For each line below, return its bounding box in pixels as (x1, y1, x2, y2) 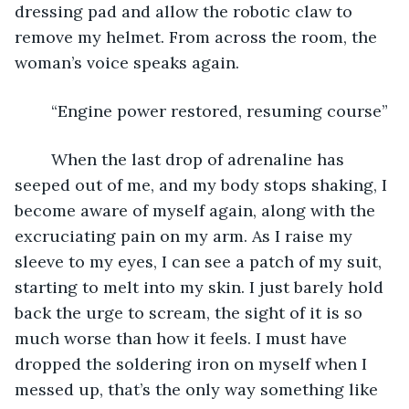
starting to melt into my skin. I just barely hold (15, 276, 388, 298)
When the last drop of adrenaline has (33, 148, 51, 170)
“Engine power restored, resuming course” (51, 100, 388, 121)
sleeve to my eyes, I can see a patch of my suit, (15, 250, 386, 272)
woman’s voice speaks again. (15, 51, 239, 73)
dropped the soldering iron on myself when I (15, 352, 372, 374)
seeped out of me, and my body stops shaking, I (15, 173, 392, 195)
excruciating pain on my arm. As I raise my (15, 225, 357, 246)
